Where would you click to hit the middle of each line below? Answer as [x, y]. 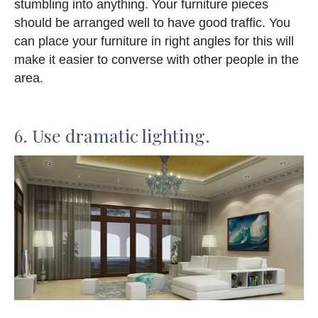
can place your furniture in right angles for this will [154, 41]
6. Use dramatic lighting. [112, 135]
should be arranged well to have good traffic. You [152, 22]
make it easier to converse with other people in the [157, 59]
